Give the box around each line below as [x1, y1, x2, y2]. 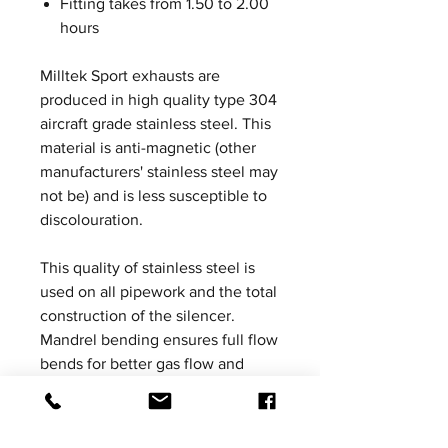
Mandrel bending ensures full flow [40, 331, 278, 348]
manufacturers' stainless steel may [40, 163, 278, 180]
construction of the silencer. [40, 307, 235, 324]
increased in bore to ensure [40, 403, 231, 420]
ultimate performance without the [40, 427, 274, 444]
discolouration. [40, 211, 143, 228]
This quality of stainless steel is [40, 259, 255, 276]
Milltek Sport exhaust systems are [40, 379, 273, 396]
